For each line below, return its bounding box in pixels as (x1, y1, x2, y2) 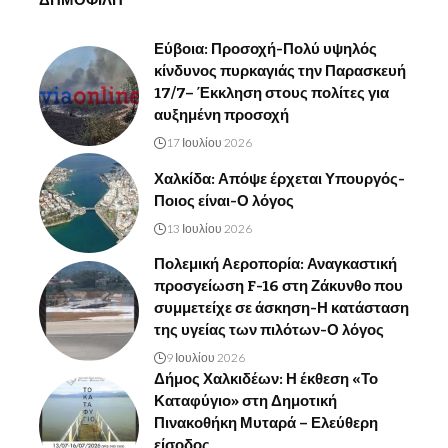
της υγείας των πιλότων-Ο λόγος (154, 321, 384, 340)
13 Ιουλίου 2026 (166, 220, 252, 236)
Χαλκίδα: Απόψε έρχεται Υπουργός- (154, 169, 405, 188)
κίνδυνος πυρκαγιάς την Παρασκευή (154, 62, 406, 81)
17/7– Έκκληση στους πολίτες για (154, 84, 389, 103)
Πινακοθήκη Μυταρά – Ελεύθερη (154, 414, 378, 433)
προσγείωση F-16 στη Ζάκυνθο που (154, 277, 403, 296)
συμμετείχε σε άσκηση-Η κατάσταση (154, 299, 409, 318)
